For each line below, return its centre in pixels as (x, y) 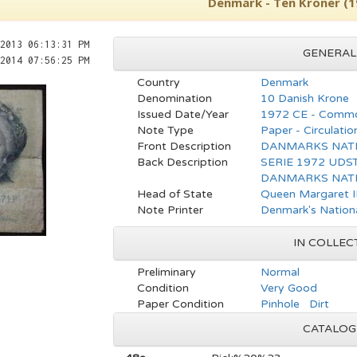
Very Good (289, 288)
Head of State (175, 194)
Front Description (184, 146)
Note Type (165, 130)
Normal (280, 272)
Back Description (182, 162)
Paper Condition (180, 304)
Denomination (174, 98)
